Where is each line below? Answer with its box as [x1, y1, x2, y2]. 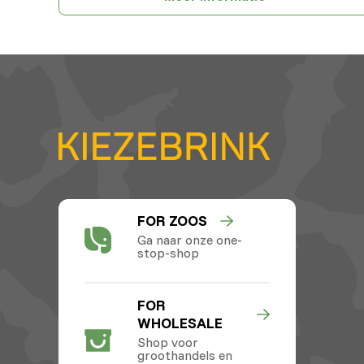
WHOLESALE [136, 313, 223, 332]
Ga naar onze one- [136, 231, 242, 248]
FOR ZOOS [136, 210, 207, 230]
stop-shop [136, 244, 199, 261]
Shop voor [136, 333, 198, 350]
